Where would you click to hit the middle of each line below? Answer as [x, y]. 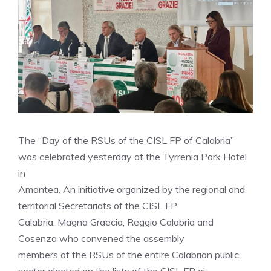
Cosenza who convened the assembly [101, 238]
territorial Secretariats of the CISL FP [98, 206]
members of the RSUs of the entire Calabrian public [129, 255]
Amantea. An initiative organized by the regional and [132, 189]
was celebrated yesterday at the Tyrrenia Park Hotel [132, 157]
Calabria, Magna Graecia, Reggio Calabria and [116, 222]
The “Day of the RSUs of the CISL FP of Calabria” [126, 140]
